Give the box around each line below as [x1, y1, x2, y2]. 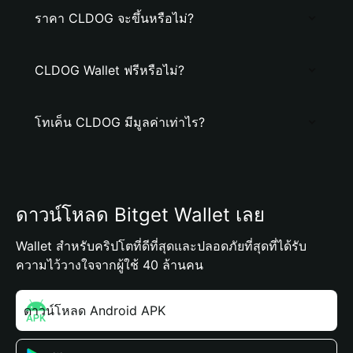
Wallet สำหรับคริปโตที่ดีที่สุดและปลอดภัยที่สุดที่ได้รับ [16, 238, 307, 254]
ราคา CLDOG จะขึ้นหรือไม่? [35, 10, 194, 26]
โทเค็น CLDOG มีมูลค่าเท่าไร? [35, 114, 205, 130]
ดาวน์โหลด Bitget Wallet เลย [16, 203, 265, 226]
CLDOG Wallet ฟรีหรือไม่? [35, 62, 184, 78]
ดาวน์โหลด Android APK [24, 303, 165, 318]
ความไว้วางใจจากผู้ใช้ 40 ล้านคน [16, 257, 203, 273]
